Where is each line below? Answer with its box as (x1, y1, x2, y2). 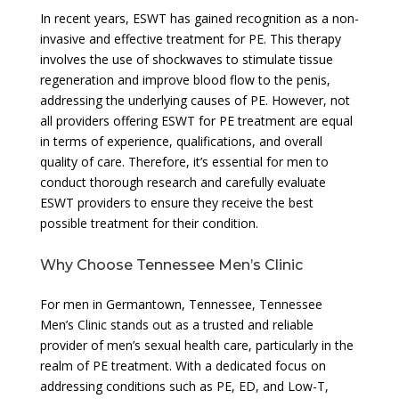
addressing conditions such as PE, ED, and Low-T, (39, 377, 329, 395)
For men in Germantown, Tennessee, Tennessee (39, 295, 322, 313)
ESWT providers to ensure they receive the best (39, 193, 313, 211)
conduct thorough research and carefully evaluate (39, 173, 326, 191)
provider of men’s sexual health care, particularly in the (39, 336, 354, 354)
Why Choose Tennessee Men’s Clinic (39, 256, 303, 273)
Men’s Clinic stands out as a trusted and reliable (39, 315, 313, 333)
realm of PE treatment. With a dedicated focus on (39, 356, 326, 374)
